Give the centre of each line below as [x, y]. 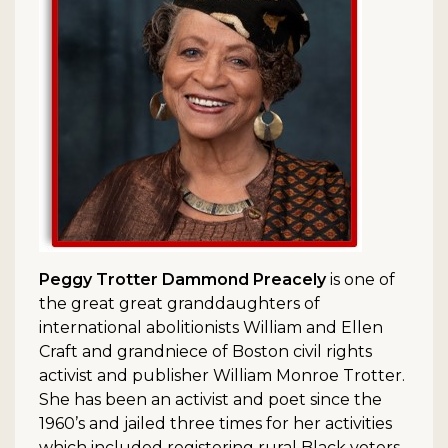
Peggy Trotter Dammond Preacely [182, 279]
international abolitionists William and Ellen [211, 327]
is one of [360, 279]
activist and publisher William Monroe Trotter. [222, 375]
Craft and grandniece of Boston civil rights [205, 351]
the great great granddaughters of [179, 303]
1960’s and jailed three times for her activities [215, 423]
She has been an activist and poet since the [210, 399]
